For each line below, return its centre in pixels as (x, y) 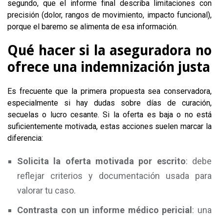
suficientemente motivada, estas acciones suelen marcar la (109, 126)
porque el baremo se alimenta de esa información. (93, 27)
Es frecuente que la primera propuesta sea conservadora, (109, 91)
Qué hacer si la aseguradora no (109, 51)
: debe (199, 161)
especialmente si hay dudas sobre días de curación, (109, 103)
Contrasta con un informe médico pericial (105, 210)
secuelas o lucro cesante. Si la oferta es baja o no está (109, 115)
